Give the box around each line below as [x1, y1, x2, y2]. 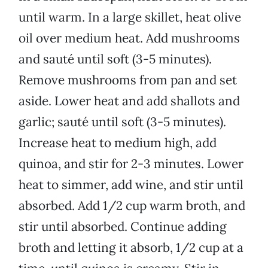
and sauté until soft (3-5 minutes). [19, 51, 212, 68]
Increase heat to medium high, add [19, 135, 217, 151]
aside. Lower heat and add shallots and [19, 93, 240, 109]
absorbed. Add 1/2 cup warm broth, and [19, 197, 245, 214]
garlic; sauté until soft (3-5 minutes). [19, 114, 226, 130]
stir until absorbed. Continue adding [19, 218, 227, 235]
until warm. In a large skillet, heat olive [19, 9, 241, 26]
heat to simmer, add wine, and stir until [19, 176, 243, 193]
